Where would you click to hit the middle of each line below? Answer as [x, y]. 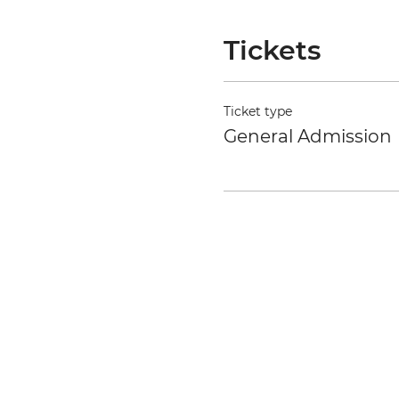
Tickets [272, 51]
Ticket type [257, 112]
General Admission [307, 137]
